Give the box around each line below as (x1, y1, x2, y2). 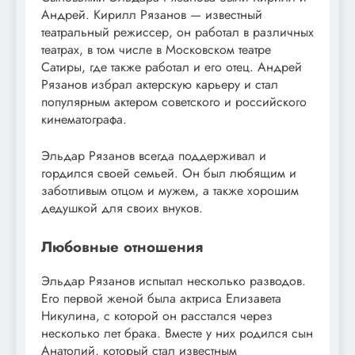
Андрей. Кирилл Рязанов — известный (41, 6, 262, 25)
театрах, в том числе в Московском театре (41, 40, 271, 59)
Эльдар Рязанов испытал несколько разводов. (41, 271, 306, 290)
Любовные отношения (41, 236, 203, 258)
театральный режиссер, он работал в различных (41, 23, 314, 42)
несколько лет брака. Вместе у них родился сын (41, 323, 313, 342)
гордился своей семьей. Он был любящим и (41, 164, 296, 183)
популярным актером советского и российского (41, 93, 307, 112)
